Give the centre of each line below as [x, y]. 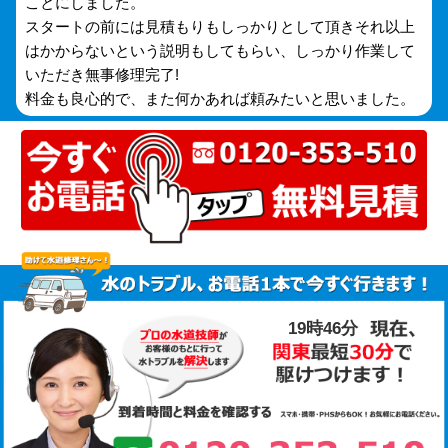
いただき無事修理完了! [102, 75]
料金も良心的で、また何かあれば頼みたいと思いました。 [220, 99]
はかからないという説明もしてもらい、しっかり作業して [220, 51]
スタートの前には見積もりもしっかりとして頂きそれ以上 [220, 27]
